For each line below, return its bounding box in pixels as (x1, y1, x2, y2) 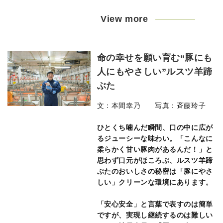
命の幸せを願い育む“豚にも (97, 53, 213, 63)
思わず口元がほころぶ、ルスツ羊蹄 (97, 156, 213, 164)
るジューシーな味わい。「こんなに (97, 134, 213, 142)
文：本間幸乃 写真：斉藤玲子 (97, 102, 206, 110)
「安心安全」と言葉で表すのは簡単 (97, 200, 213, 208)
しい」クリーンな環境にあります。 (97, 178, 213, 186)
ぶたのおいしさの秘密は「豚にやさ (97, 167, 213, 175)
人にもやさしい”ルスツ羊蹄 (97, 67, 213, 77)
